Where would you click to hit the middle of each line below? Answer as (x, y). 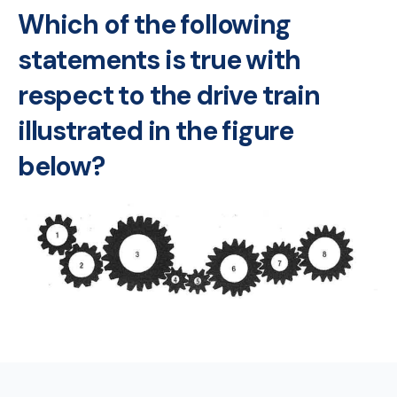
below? (61, 166)
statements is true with (159, 59)
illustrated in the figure (156, 130)
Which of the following (154, 24)
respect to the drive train (169, 95)
